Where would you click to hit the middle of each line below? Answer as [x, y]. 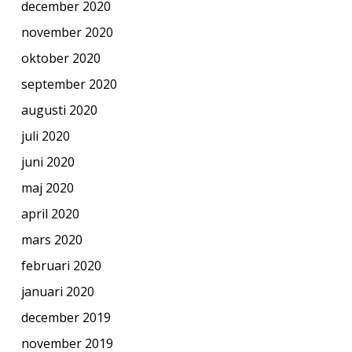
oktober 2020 [60, 58]
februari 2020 [61, 265]
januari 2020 [57, 291]
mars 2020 [51, 239]
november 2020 [67, 32]
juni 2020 [48, 161]
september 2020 [69, 84]
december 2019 [66, 317]
